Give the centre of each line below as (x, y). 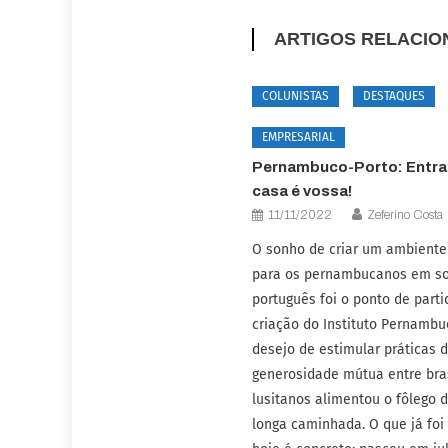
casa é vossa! (302, 191)
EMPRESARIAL (299, 137)
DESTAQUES (394, 96)
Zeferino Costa (405, 215)
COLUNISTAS (296, 96)
